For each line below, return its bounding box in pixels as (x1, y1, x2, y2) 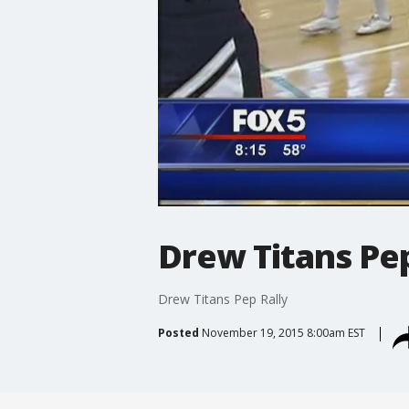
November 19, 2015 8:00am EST (201, 324, 365, 341)
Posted (157, 324, 199, 341)
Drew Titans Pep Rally (157, 289, 288, 308)
